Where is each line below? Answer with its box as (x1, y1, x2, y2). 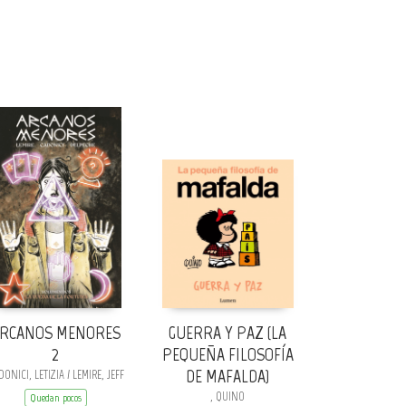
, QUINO (210, 390, 245, 404)
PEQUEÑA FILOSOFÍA (161, 343, 294, 366)
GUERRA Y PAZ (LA (169, 322, 286, 344)
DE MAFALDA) (186, 365, 269, 388)
